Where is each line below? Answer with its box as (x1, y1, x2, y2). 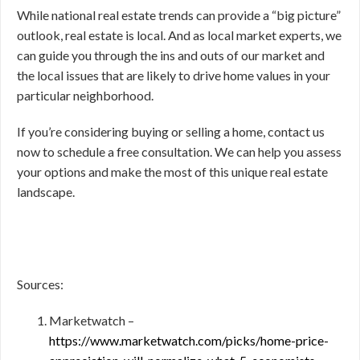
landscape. (17, 184, 75, 199)
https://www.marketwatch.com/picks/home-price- (49, 333, 329, 348)
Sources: (17, 276, 63, 292)
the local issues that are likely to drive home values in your (17, 67, 330, 83)
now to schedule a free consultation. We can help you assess (17, 144, 342, 159)
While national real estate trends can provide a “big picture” (17, 7, 341, 22)
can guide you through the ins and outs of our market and (17, 47, 325, 63)
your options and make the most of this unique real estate (17, 164, 328, 179)
